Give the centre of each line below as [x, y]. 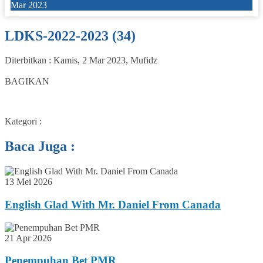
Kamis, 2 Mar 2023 [90, 60]
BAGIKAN [27, 82]
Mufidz [144, 60]
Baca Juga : [40, 146]
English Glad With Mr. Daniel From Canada [113, 204]
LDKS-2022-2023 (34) [70, 36]
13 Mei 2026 [28, 182]
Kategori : [23, 122]
